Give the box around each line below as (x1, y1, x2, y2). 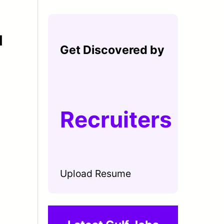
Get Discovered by (60, 42, 164, 57)
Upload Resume (60, 167, 131, 179)
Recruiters (60, 106, 172, 133)
